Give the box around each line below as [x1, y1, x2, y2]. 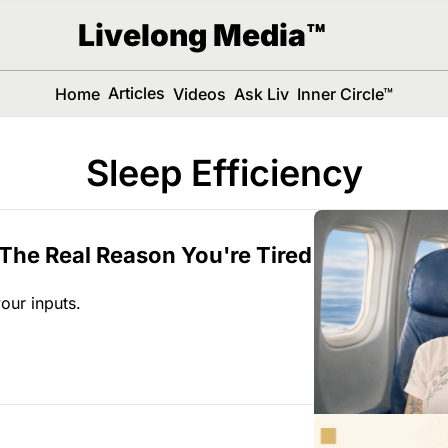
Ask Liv [233, 83, 289, 104]
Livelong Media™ [77, 17, 326, 53]
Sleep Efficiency [85, 151, 363, 195]
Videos [172, 83, 226, 104]
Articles [107, 83, 165, 103]
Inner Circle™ [296, 83, 393, 104]
